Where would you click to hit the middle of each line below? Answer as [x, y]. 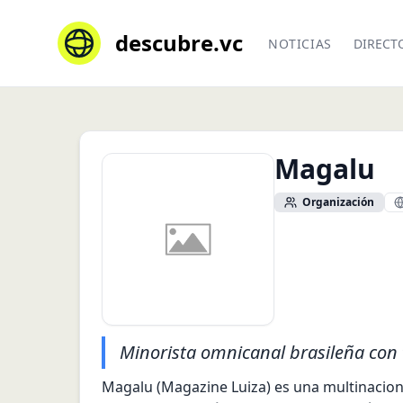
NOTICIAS [300, 44]
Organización [338, 202]
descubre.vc [179, 43]
